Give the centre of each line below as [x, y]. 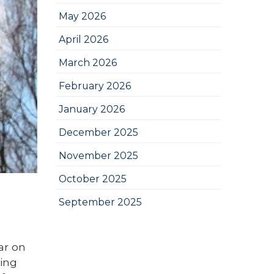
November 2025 [98, 156]
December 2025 [98, 132]
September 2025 [100, 202]
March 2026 [88, 63]
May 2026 [82, 16]
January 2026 [92, 109]
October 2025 [93, 179]
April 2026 [83, 39]
